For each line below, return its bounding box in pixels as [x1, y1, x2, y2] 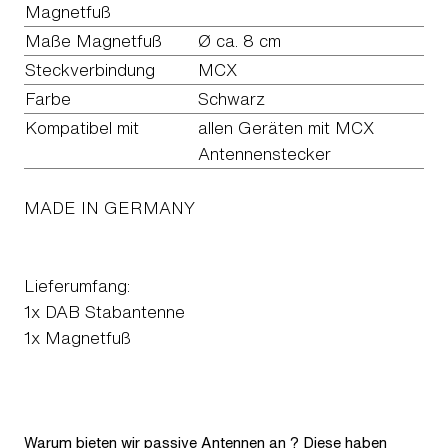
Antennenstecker [198, 144, 331, 162]
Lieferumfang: [24, 276, 130, 294]
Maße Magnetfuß [25, 31, 162, 49]
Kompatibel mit [25, 118, 139, 136]
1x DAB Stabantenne [24, 302, 185, 320]
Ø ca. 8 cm [198, 31, 281, 49]
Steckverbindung [25, 60, 155, 78]
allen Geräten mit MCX [198, 118, 374, 136]
